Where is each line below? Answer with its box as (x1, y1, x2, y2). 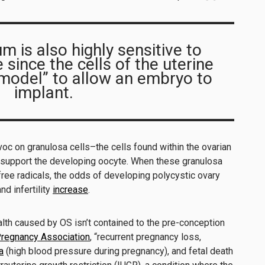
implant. (14, 82, 73, 102)
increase (53, 183, 88, 195)
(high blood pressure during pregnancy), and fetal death (4, 245, 233, 257)
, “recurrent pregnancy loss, (90, 231, 201, 243)
